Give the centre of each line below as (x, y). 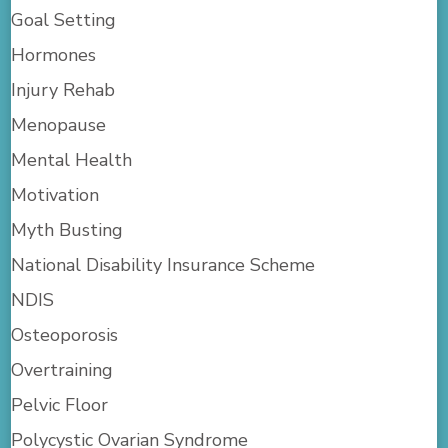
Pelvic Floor (60, 405)
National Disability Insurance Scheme (163, 265)
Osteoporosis (65, 335)
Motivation (55, 195)
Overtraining (62, 370)
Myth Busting (67, 230)
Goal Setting (64, 20)
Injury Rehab (63, 90)
